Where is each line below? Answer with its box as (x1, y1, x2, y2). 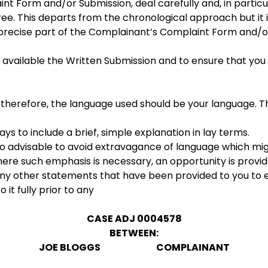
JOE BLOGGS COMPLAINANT (38, 240, 230, 254)
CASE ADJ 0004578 (86, 211, 182, 226)
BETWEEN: (109, 226, 159, 240)
